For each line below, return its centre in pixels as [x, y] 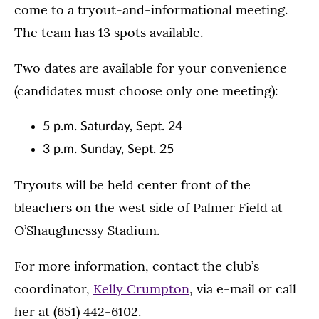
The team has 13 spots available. [109, 32]
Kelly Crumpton [141, 289]
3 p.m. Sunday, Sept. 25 [108, 150]
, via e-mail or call [243, 289]
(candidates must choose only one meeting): [146, 91]
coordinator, [54, 289]
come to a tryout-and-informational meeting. [151, 10]
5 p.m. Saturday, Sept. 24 [113, 127]
